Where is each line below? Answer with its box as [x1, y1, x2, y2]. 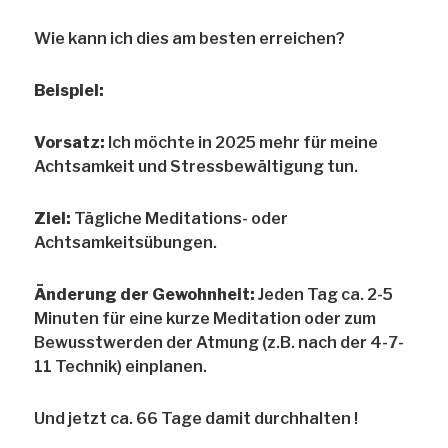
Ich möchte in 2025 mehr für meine [105, 133, 379, 153]
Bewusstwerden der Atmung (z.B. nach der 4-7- [34, 333, 405, 353]
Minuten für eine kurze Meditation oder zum [34, 309, 377, 329]
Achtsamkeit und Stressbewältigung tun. [34, 157, 359, 177]
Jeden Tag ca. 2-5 [255, 285, 394, 305]
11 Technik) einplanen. [34, 357, 208, 377]
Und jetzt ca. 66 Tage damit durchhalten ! [34, 409, 359, 429]
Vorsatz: [34, 133, 106, 153]
